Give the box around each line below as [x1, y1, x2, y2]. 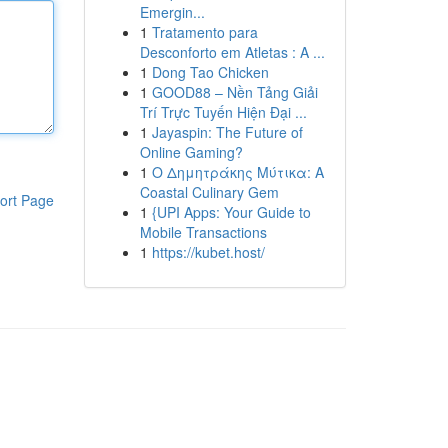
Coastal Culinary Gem [139, 182, 279, 202]
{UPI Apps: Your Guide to [151, 202, 311, 222]
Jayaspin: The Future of [151, 122, 303, 142]
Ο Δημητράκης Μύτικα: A [151, 162, 324, 182]
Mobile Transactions [139, 222, 267, 242]
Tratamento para [151, 22, 258, 42]
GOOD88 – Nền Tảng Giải [151, 82, 318, 102]
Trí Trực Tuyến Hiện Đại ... [139, 102, 307, 122]
